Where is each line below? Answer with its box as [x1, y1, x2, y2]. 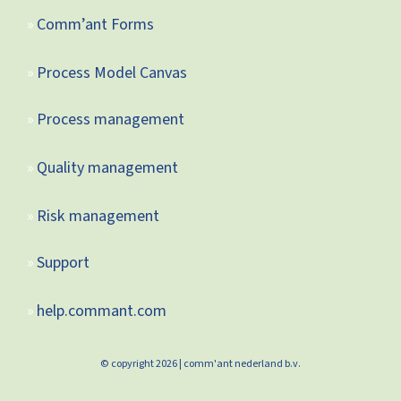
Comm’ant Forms [36, 13, 154, 36]
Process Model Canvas [36, 61, 187, 84]
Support [36, 251, 90, 274]
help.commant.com [36, 299, 166, 322]
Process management [36, 107, 184, 131]
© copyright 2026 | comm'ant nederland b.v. [100, 355, 301, 371]
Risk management [36, 204, 159, 227]
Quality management [36, 156, 178, 179]
